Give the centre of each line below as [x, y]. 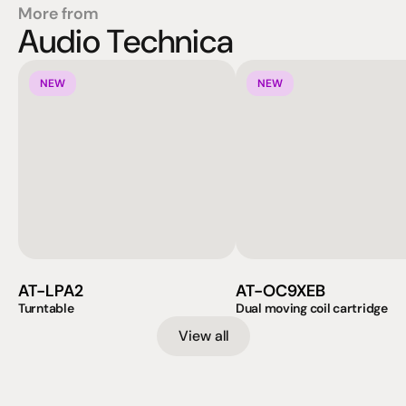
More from [58, 14]
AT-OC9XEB [280, 291]
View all [203, 336]
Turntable [46, 308]
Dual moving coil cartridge [312, 308]
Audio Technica [126, 41]
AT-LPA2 [51, 291]
